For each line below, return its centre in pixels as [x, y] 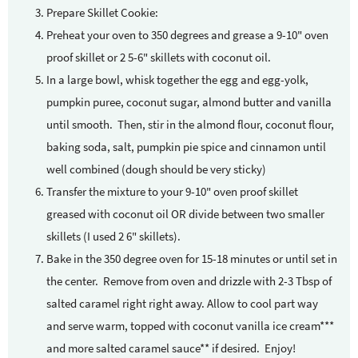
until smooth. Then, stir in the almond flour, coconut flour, [190, 125]
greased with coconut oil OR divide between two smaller [185, 214]
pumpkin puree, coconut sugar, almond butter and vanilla [189, 102]
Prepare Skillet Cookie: [105, 13]
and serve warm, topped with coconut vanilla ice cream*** [190, 326]
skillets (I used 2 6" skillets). [116, 237]
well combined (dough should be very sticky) [157, 169]
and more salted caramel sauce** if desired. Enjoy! [173, 348]
